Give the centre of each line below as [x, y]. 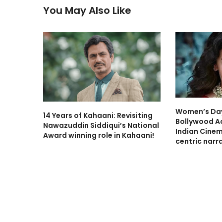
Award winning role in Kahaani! [99, 135]
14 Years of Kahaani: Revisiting [98, 115]
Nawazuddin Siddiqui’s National [101, 125]
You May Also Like [87, 11]
